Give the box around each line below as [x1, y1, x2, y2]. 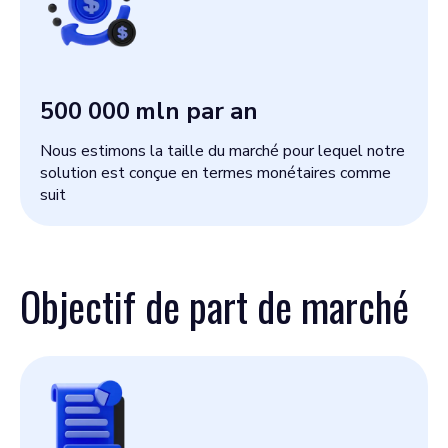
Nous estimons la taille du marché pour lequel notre [40, 140, 405, 162]
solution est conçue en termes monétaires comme [40, 162, 391, 184]
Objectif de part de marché [20, 276, 409, 336]
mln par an [135, 95, 258, 127]
